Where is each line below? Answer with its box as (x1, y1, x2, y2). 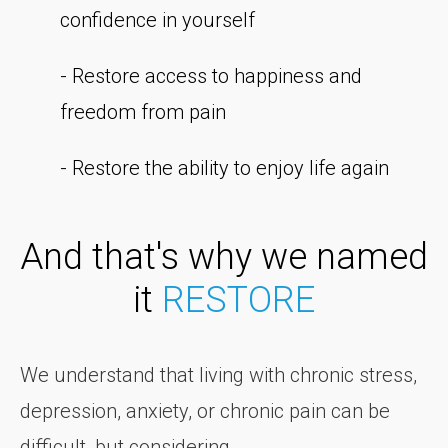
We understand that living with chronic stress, (20, 362, 417, 387)
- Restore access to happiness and (60, 63, 362, 88)
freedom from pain (60, 99, 226, 124)
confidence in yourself (60, 7, 255, 32)
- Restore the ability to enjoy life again (60, 155, 389, 180)
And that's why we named (20, 235, 428, 278)
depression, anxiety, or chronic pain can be (20, 398, 390, 423)
